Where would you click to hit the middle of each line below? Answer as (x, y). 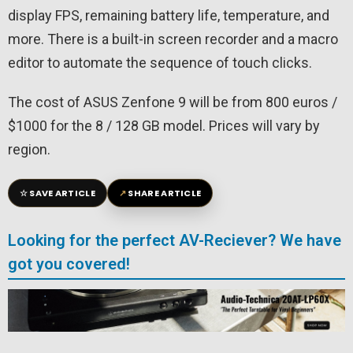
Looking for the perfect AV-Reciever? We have (175, 241)
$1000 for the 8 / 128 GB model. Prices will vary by (164, 126)
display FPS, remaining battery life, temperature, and (169, 16)
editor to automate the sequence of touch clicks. (160, 63)
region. (29, 150)
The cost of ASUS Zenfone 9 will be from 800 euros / (173, 102)
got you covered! (69, 264)
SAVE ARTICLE (62, 193)
